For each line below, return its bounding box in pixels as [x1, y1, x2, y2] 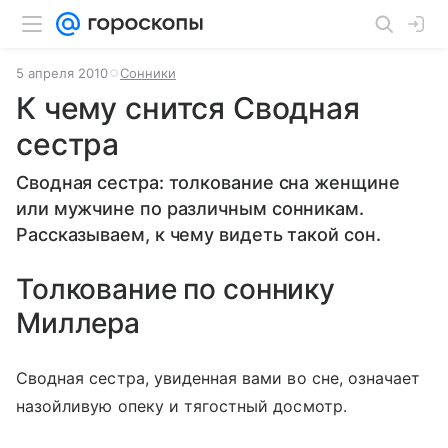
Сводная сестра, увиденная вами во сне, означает [16, 368, 421, 388]
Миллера [16, 306, 141, 340]
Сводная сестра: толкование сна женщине [16, 172, 400, 193]
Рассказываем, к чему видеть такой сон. [16, 224, 381, 245]
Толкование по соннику [16, 272, 336, 306]
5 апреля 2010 [16, 65, 108, 81]
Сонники [120, 65, 176, 81]
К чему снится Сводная [16, 90, 360, 126]
